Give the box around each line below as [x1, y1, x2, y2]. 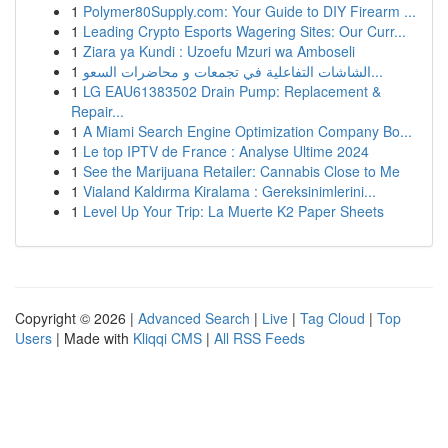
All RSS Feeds [214, 328, 305, 348]
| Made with [52, 328, 133, 348]
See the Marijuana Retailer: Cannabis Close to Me [83, 161, 400, 181]
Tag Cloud [300, 308, 365, 328]
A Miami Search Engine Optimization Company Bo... [83, 121, 412, 141]
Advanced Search [138, 308, 250, 328]
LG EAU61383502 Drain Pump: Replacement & [83, 81, 381, 101]
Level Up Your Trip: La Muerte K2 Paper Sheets [83, 201, 384, 221]
